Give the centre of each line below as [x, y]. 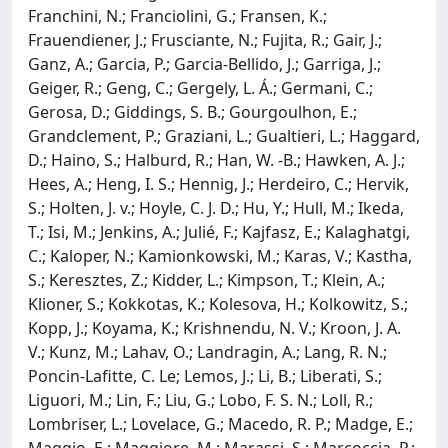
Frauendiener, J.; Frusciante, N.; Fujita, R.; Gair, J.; [205, 39]
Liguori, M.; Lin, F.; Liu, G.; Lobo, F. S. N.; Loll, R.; [200, 399]
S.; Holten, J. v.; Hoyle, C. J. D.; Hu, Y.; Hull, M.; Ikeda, [216, 207]
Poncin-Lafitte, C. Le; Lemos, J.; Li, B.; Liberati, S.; [205, 375]
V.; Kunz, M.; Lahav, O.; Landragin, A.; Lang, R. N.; [207, 351]
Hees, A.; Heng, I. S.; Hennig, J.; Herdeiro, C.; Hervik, [218, 183]
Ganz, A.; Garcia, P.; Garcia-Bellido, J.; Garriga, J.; [204, 63]
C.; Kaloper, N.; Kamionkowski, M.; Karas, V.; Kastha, [220, 255]
